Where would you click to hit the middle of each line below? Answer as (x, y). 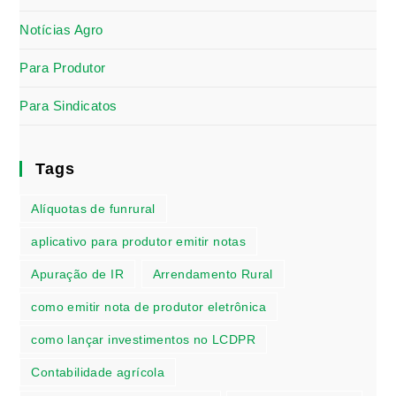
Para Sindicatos (69, 105)
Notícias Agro (61, 29)
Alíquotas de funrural (93, 208)
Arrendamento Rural (213, 274)
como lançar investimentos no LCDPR (144, 339)
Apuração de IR (78, 274)
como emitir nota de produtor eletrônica (149, 306)
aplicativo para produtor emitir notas (139, 241)
